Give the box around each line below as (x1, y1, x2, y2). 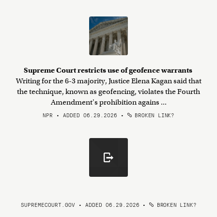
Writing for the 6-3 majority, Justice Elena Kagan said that (15, 77, 201, 85)
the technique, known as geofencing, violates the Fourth (17, 87, 200, 96)
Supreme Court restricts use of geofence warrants (23, 66, 194, 75)
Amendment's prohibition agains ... (50, 98, 167, 107)
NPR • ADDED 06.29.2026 (43, 111, 118, 119)
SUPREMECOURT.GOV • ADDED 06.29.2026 (20, 201, 139, 208)
